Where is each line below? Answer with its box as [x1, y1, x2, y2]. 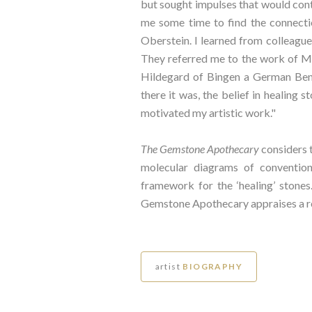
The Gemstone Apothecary [140, 141, 262, 155]
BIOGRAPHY [182, 260, 243, 272]
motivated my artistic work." [140, 105, 276, 119]
